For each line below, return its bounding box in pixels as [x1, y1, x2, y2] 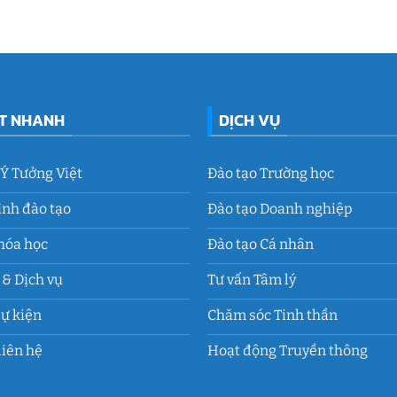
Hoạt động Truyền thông [206, 341, 368, 359]
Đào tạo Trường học [206, 164, 334, 182]
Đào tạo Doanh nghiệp [206, 199, 353, 217]
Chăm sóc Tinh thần [206, 306, 338, 323]
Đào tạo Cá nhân [206, 235, 314, 253]
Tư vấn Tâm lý [206, 270, 296, 288]
